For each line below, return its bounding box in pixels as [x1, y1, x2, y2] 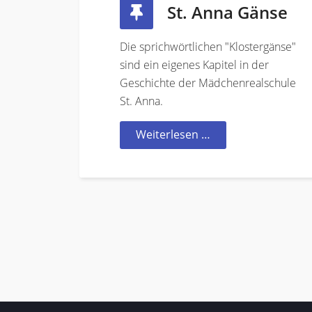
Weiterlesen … [136, 126, 210, 142]
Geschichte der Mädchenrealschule [120, 75, 296, 91]
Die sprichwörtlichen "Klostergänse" [120, 38, 296, 54]
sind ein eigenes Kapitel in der [120, 56, 269, 72]
